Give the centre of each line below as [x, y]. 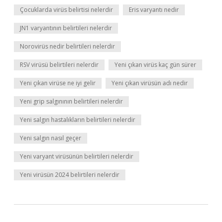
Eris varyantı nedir [154, 10]
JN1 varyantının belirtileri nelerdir [66, 28]
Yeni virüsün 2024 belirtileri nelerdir [70, 175]
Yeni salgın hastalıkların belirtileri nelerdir [78, 120]
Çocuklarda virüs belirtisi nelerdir [66, 10]
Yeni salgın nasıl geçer [51, 138]
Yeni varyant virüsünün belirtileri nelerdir [77, 156]
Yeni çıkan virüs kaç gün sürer [155, 65]
